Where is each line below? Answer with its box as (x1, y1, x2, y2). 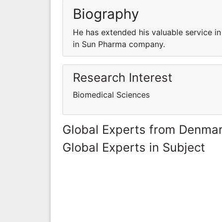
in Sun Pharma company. (73, 39, 165, 49)
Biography (73, 5, 139, 22)
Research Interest (73, 70, 172, 85)
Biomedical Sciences (73, 89, 150, 100)
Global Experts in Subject (62, 140, 205, 155)
